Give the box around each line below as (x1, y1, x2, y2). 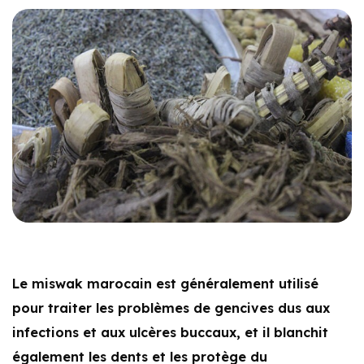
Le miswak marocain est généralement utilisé (12, 275, 318, 292)
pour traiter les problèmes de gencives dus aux (12, 300, 330, 317)
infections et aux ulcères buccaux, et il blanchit (12, 324, 328, 341)
